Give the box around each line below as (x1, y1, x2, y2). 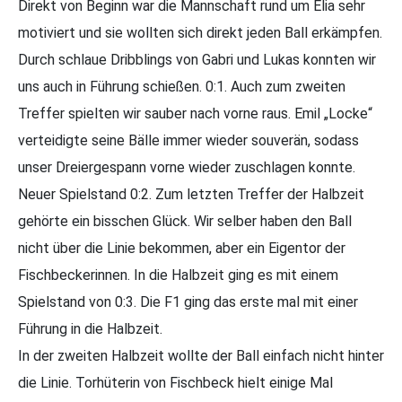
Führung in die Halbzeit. (18, 319, 162, 337)
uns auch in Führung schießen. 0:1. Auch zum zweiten (18, 77, 345, 95)
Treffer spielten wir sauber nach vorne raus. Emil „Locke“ (18, 104, 372, 122)
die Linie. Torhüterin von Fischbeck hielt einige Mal (18, 373, 333, 391)
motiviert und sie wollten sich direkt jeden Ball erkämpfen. (18, 23, 382, 41)
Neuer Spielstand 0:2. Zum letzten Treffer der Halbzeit (18, 185, 364, 203)
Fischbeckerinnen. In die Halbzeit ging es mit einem (18, 266, 338, 284)
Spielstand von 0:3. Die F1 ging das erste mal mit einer (18, 293, 358, 310)
